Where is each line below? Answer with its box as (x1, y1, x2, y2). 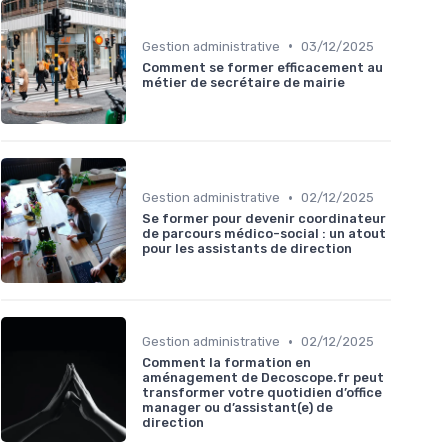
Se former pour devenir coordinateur (142, 211, 386, 227)
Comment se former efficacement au (142, 59, 383, 75)
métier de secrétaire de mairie (142, 74, 345, 90)
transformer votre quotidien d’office (142, 385, 382, 401)
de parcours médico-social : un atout (142, 226, 386, 242)
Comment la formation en (142, 355, 311, 371)
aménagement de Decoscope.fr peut (142, 370, 384, 386)
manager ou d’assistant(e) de (142, 400, 333, 416)
